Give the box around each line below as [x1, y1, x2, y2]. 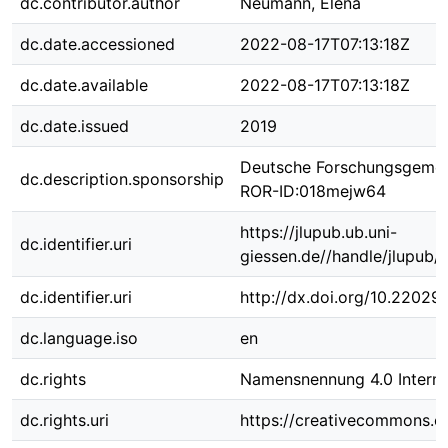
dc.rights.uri [20, 410, 109, 430]
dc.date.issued [20, 116, 129, 136]
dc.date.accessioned [20, 34, 175, 54]
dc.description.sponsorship [20, 169, 224, 189]
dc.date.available [20, 75, 148, 95]
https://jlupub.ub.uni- [240, 222, 397, 242]
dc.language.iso [20, 328, 138, 348]
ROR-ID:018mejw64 [240, 181, 386, 201]
